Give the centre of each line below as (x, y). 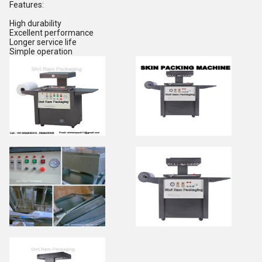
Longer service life (43, 42)
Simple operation (41, 51)
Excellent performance (51, 33)
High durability (35, 23)
